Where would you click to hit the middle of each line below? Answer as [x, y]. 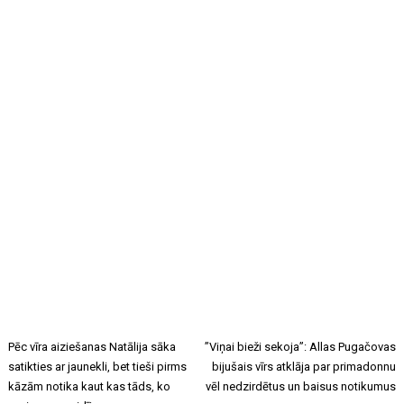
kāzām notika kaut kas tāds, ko [90, 386]
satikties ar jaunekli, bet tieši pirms [98, 366]
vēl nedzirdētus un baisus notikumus [300, 386]
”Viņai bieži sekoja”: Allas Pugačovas [300, 346]
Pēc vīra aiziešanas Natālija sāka [92, 346]
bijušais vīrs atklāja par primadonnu [303, 366]
